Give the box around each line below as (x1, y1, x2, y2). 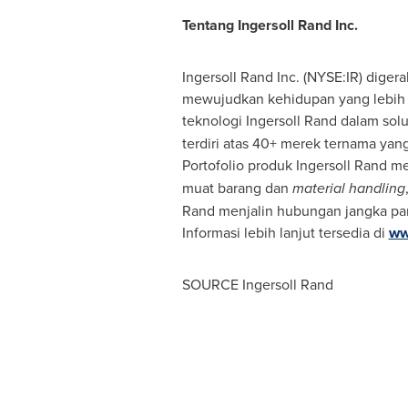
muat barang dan (181, 178, 292, 198)
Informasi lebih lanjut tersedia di (181, 222, 389, 242)
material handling (291, 178, 405, 199)
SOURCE (181, 274, 242, 294)
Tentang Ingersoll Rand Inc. (181, 15, 362, 36)
